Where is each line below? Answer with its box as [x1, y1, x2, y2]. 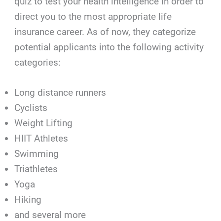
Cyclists [14, 102, 48, 114]
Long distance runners [14, 87, 107, 99]
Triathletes [14, 163, 58, 175]
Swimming [14, 148, 59, 160]
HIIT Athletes [14, 133, 69, 145]
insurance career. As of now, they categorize [14, 26, 196, 37]
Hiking [14, 194, 42, 206]
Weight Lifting [14, 117, 73, 129]
